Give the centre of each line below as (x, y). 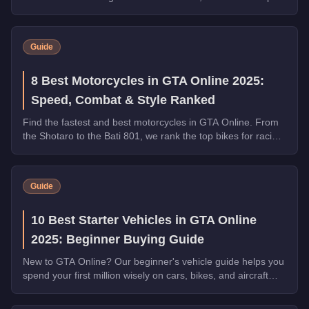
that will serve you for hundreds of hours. (112, 289)
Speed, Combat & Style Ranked (123, 100)
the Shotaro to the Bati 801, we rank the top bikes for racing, (154, 136)
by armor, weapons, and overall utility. (105, 10)
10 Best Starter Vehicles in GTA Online (144, 220)
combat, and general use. (79, 149)
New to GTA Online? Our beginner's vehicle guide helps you (153, 261)
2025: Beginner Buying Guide (118, 239)
